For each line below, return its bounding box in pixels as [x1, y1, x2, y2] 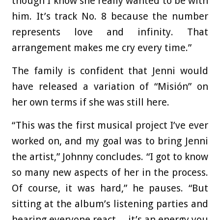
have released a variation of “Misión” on [12, 81, 208, 93]
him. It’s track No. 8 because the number [12, 10, 208, 23]
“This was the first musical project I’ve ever [12, 119, 208, 132]
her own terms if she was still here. [12, 96, 169, 109]
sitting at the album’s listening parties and [12, 198, 208, 210]
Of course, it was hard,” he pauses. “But [12, 182, 208, 194]
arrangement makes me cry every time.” [12, 42, 192, 54]
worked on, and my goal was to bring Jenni [12, 135, 208, 147]
